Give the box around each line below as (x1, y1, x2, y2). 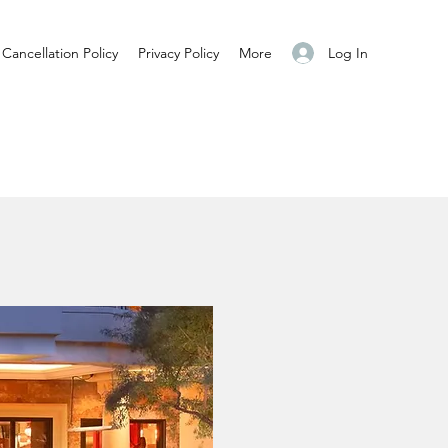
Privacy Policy (138, 44, 219, 62)
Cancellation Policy (2, 44, 118, 62)
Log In (328, 43, 369, 62)
